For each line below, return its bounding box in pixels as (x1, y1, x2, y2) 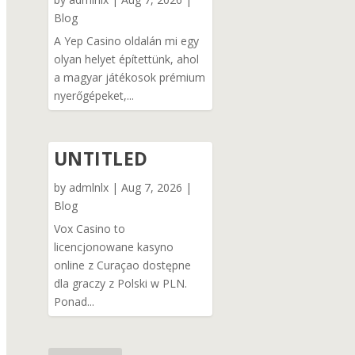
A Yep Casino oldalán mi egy (53, 32, 199, 48)
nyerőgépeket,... (53, 87, 134, 103)
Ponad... (53, 293, 94, 309)
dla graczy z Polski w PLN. (53, 275, 187, 291)
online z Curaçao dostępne (53, 257, 191, 273)
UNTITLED (53, 145, 148, 171)
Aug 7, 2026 (120, 179, 182, 195)
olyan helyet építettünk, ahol (53, 51, 199, 67)
